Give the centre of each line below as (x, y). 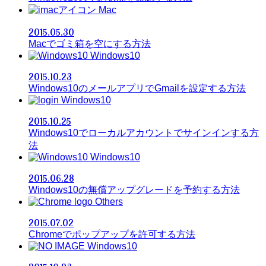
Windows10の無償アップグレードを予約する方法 (134, 189)
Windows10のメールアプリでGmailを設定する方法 (137, 88)
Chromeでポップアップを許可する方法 (112, 234)
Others (109, 201)
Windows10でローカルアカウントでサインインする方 (144, 132)
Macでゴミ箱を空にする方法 (90, 43)
